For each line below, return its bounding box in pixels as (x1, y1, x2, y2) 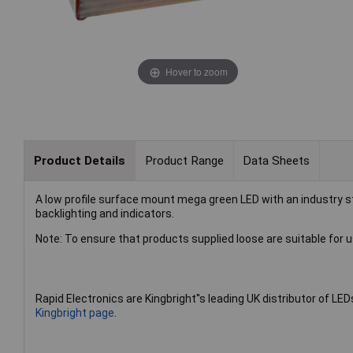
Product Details (33, 153, 125, 168)
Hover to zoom (165, 64, 228, 78)
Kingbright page (35, 307, 114, 320)
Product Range (144, 153, 224, 168)
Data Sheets (243, 153, 310, 168)
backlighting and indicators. (35, 207, 174, 221)
